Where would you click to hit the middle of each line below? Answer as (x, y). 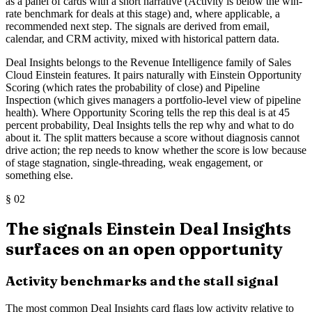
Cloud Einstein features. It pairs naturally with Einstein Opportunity (154, 75)
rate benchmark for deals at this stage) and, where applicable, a (143, 13)
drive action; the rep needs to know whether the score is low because (156, 150)
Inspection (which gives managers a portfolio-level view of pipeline (153, 100)
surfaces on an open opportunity (144, 249)
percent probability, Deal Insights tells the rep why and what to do (150, 125)
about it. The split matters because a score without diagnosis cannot (153, 137)
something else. (39, 175)
